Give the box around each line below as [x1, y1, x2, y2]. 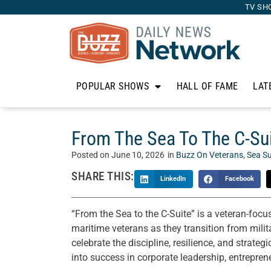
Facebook [224, 175, 254, 183]
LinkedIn [160, 175, 186, 183]
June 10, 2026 [111, 150, 165, 160]
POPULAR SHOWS [76, 80, 149, 92]
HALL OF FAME [176, 80, 238, 92]
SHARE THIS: [71, 169, 134, 183]
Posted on [71, 150, 111, 160]
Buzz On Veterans [176, 150, 243, 160]
